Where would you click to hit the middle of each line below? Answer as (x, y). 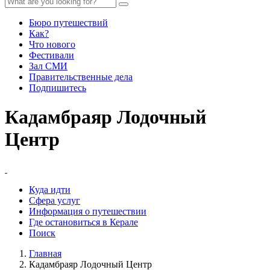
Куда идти (50, 189)
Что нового (52, 44)
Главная (45, 253)
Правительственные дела (81, 77)
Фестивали (52, 55)
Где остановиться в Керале (83, 222)
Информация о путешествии (88, 211)
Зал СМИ (48, 66)
